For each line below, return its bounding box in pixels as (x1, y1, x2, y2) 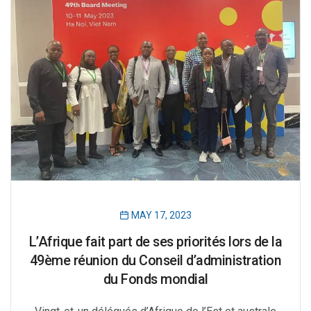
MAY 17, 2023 (129, 210, 192, 221)
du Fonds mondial (103, 271, 208, 288)
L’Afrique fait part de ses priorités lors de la (28, 234, 283, 251)
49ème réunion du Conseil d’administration (29, 253, 282, 269)
